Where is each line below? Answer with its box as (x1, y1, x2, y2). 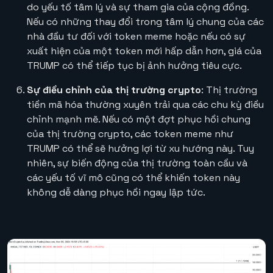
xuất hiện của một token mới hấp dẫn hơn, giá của (27, 44, 261, 57)
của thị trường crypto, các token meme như (27, 127, 233, 140)
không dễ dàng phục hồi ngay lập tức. (27, 185, 205, 199)
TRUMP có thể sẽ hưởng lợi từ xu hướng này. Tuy (27, 141, 254, 155)
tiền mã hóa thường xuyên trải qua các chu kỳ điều (27, 97, 264, 111)
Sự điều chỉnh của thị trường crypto (27, 83, 201, 96)
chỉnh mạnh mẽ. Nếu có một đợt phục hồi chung (27, 112, 250, 126)
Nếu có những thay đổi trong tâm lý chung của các (27, 15, 264, 28)
